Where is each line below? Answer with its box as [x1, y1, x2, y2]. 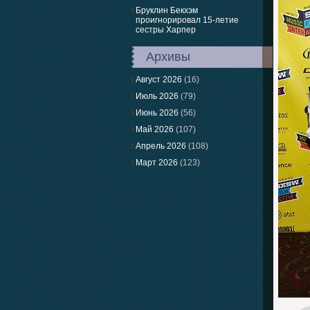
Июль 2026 [136, 91, 179, 101]
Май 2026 [136, 125, 174, 134]
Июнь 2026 [136, 108, 179, 118]
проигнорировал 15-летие [136, 15, 239, 25]
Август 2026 [136, 75, 182, 84]
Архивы [146, 50, 190, 64]
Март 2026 [136, 158, 178, 167]
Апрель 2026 [136, 141, 186, 151]
